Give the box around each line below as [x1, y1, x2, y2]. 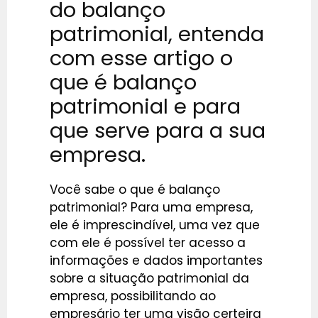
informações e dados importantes [50, 252, 263, 270]
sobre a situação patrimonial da [50, 270, 249, 287]
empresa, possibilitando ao [50, 287, 216, 305]
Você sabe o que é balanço [50, 181, 220, 199]
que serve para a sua [50, 116, 265, 146]
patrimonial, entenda [50, 20, 264, 49]
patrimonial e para [50, 92, 241, 121]
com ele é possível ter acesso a [50, 234, 246, 252]
